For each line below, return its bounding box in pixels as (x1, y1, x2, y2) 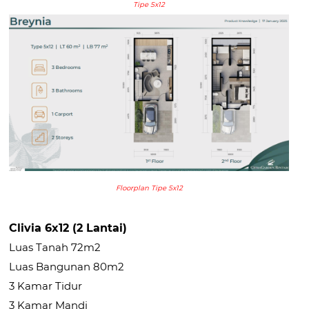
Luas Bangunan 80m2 (9, 260, 125, 273)
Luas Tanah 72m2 (9, 241, 101, 254)
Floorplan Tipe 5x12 (115, 183, 183, 192)
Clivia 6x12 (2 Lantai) (9, 221, 128, 235)
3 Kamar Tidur (9, 279, 83, 292)
